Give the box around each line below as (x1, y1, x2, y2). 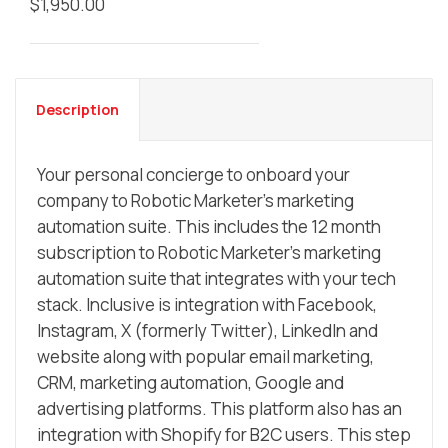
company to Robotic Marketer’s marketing (37, 189, 354, 213)
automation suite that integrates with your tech (37, 267, 396, 291)
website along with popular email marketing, (37, 345, 374, 369)
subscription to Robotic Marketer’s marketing (37, 241, 381, 265)
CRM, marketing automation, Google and (37, 371, 344, 395)
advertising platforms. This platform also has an (37, 397, 402, 421)
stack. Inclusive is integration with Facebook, (37, 293, 377, 317)
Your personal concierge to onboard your (37, 163, 350, 187)
